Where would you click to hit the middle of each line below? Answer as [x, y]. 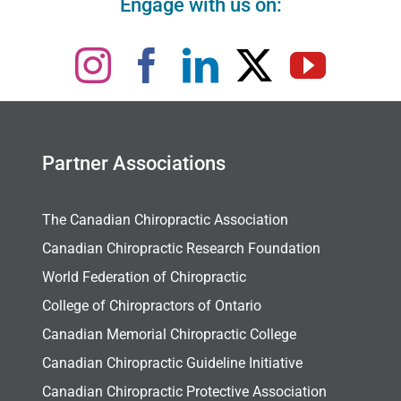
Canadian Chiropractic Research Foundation [181, 249]
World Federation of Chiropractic [144, 277]
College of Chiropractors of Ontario [151, 306]
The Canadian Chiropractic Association [165, 220]
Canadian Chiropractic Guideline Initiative [172, 363]
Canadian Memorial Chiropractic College [169, 335]
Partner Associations [133, 164]
